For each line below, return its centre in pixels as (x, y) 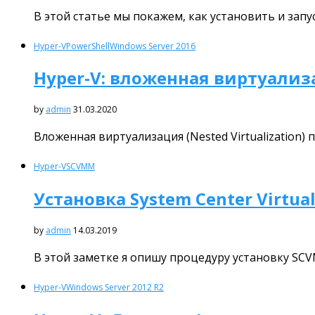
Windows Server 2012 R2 (115, 288)
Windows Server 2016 (153, 46)
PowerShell (88, 46)
